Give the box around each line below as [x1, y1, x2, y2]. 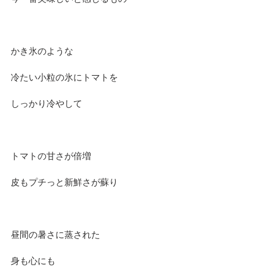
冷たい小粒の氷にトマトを [11, 72, 118, 82]
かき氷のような [11, 45, 73, 56]
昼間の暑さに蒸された [11, 229, 100, 240]
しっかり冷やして [11, 98, 82, 108]
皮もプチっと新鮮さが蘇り [11, 176, 118, 187]
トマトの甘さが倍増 [11, 150, 91, 161]
